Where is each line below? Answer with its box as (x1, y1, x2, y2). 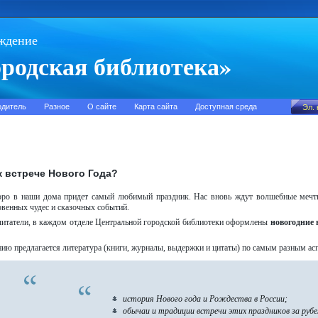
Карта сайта (134, 102, 177, 111)
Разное (44, 102, 70, 111)
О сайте (87, 102, 116, 111)
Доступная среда (195, 102, 257, 111)
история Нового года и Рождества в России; (123, 294, 287, 305)
